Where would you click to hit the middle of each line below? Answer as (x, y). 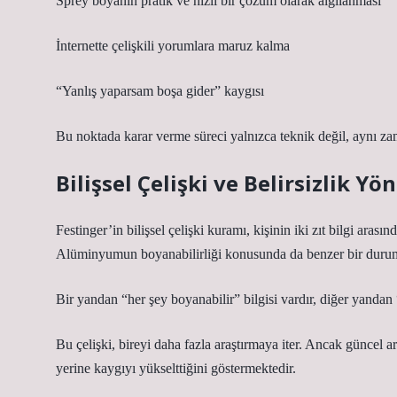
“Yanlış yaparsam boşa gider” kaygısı (160, 91)
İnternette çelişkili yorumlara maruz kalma (173, 46)
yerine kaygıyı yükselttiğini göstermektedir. (176, 368)
